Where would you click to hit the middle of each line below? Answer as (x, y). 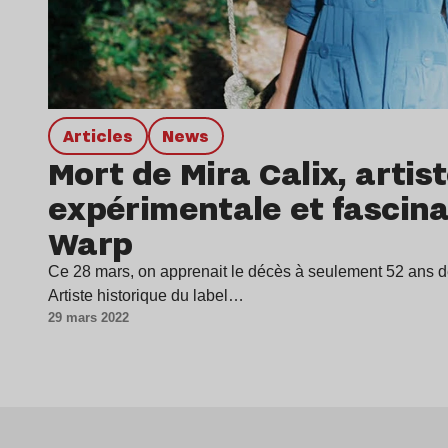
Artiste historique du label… (146, 296)
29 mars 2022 (88, 318)
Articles (103, 136)
